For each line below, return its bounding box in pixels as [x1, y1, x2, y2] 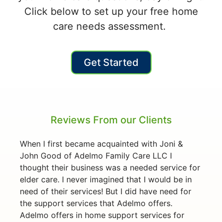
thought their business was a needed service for [20, 162, 200, 172]
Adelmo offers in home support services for [20, 210, 184, 220]
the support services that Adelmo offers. [20, 198, 172, 208]
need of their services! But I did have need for [20, 186, 191, 196]
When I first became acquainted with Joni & [20, 138, 183, 149]
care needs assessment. [53, 20, 169, 32]
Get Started [83, 56, 139, 68]
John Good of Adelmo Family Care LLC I [20, 150, 172, 161]
